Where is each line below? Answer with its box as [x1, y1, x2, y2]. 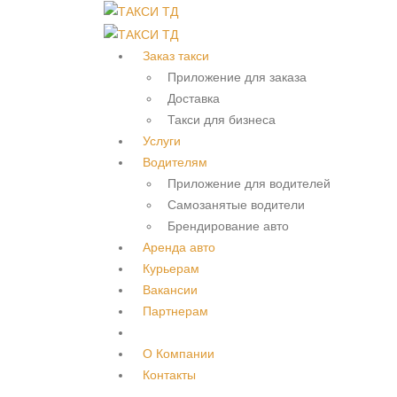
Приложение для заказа [167, 69, 307, 84]
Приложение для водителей [167, 175, 331, 191]
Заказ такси [143, 48, 209, 63]
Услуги [143, 133, 181, 148]
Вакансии [143, 282, 198, 297]
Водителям [143, 154, 207, 169]
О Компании [143, 346, 214, 361]
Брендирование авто [167, 218, 289, 233]
